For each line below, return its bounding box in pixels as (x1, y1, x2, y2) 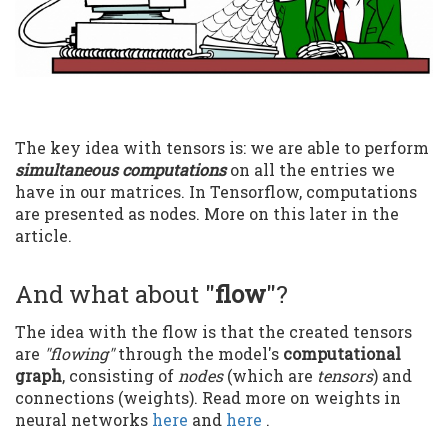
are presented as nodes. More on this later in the (15, 203, 399, 225)
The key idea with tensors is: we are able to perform (15, 137, 429, 159)
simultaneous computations (15, 159, 226, 181)
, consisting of (62, 365, 178, 387)
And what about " (15, 278, 215, 311)
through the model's (114, 343, 283, 365)
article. (15, 225, 72, 247)
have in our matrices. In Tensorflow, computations (15, 181, 417, 203)
